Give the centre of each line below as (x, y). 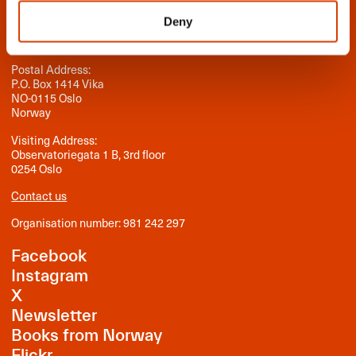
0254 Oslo (37, 168)
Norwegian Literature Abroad (123, 35)
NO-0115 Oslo (47, 98)
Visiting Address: (54, 139)
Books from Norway (87, 336)
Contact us (39, 195)
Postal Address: (51, 70)
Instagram (50, 277)
